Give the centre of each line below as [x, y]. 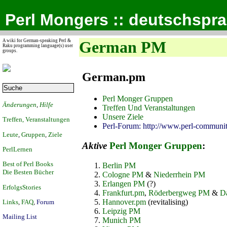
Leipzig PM [121, 211]
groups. [10, 51]
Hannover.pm [124, 202]
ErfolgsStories [22, 187]
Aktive [94, 146]
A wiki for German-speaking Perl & [37, 41]
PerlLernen [17, 149]
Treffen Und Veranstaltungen [149, 108]
